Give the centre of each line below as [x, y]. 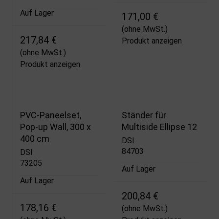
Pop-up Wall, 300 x [55, 127]
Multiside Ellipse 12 [159, 127]
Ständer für [144, 115]
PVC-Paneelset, [51, 115]
